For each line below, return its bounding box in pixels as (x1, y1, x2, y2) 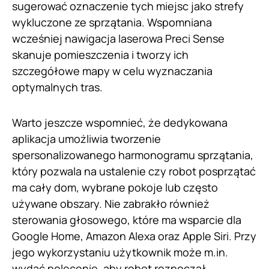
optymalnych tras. (12, 80, 105, 95)
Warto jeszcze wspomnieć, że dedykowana (12, 115, 228, 130)
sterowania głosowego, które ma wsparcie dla (12, 213, 241, 228)
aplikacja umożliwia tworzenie (12, 131, 161, 147)
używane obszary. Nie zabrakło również (12, 196, 210, 211)
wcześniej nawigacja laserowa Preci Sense (12, 31, 225, 46)
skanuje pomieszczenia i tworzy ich (12, 47, 189, 62)
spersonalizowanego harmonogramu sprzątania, (12, 148, 253, 163)
